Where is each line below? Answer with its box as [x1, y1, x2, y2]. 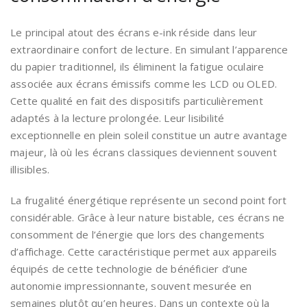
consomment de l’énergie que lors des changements [10, 228, 265, 242]
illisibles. [10, 162, 50, 177]
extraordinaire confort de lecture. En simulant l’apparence [10, 42, 288, 57]
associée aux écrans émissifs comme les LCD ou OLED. [10, 77, 278, 91]
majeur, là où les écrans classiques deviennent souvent [10, 145, 277, 160]
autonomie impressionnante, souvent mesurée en [10, 279, 252, 293]
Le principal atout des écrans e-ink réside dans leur [10, 25, 258, 40]
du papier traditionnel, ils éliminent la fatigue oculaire [10, 60, 265, 74]
